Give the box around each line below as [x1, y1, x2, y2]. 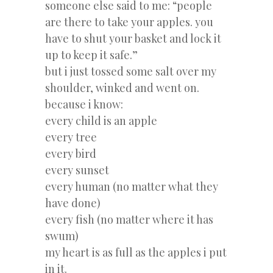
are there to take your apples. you [45, 14, 213, 29]
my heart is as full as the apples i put [45, 244, 227, 260]
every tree [45, 129, 97, 144]
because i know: [45, 96, 123, 112]
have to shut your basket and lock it [45, 30, 221, 46]
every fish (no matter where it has [45, 211, 213, 227]
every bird [45, 146, 96, 161]
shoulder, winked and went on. [45, 80, 199, 95]
